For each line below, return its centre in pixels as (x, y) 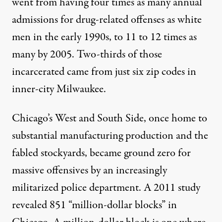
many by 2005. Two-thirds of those (87, 54)
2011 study (177, 188)
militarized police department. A (83, 188)
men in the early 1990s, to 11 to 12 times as (104, 37)
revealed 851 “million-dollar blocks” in (94, 205)
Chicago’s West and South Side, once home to (110, 118)
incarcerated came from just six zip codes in (104, 72)
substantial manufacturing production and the (110, 136)
